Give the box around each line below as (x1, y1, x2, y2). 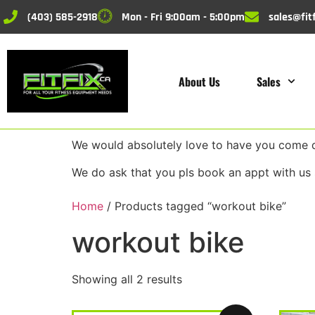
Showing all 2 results (72, 272, 182, 287)
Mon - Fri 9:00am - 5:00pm (122, 9, 245, 25)
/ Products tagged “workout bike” (103, 199, 286, 214)
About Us (179, 72, 221, 90)
